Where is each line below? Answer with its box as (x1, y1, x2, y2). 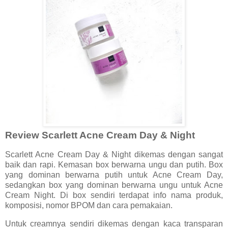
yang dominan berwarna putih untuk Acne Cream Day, (5, 170, 223, 180)
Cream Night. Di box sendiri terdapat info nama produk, (5, 191, 223, 200)
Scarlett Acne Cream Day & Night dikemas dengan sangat (5, 150, 223, 159)
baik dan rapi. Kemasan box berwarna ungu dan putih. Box (5, 160, 223, 169)
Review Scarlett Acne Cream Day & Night (5, 130, 195, 141)
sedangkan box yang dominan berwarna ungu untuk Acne (5, 181, 223, 190)
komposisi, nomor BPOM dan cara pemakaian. (5, 201, 175, 210)
